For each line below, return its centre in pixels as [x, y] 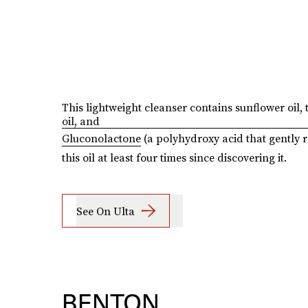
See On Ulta [105, 211]
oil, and [80, 121]
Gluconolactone [101, 139]
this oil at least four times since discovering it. [174, 158]
